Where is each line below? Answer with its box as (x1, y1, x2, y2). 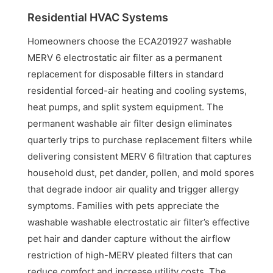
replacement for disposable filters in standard (27, 68, 224, 80)
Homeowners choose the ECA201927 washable (27, 35, 232, 48)
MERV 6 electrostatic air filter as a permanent (27, 52, 222, 64)
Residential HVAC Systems (27, 11, 169, 24)
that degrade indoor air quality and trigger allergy (27, 183, 239, 196)
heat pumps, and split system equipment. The (27, 101, 224, 113)
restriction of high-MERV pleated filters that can (27, 249, 233, 261)
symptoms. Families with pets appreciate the (27, 200, 220, 212)
